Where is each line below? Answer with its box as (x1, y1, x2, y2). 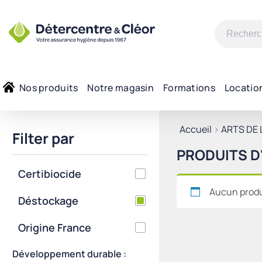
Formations (163, 81, 215, 94)
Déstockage (18, 194, 79, 208)
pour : (214, 47, 239, 61)
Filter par (12, 128, 75, 149)
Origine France (18, 220, 92, 235)
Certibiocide (18, 167, 82, 181)
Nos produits (19, 81, 78, 94)
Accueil (180, 123, 212, 136)
